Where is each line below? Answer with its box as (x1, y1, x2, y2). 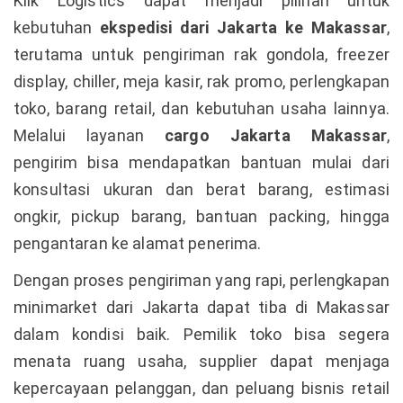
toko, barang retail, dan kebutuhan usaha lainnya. (13, 99, 390, 119)
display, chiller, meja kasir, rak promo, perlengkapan (13, 72, 390, 92)
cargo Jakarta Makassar (164, 126, 387, 146)
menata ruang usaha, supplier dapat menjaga (13, 352, 390, 372)
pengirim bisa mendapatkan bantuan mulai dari (13, 153, 390, 173)
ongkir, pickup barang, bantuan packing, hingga (13, 207, 390, 227)
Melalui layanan (13, 126, 165, 146)
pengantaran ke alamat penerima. (13, 234, 262, 254)
